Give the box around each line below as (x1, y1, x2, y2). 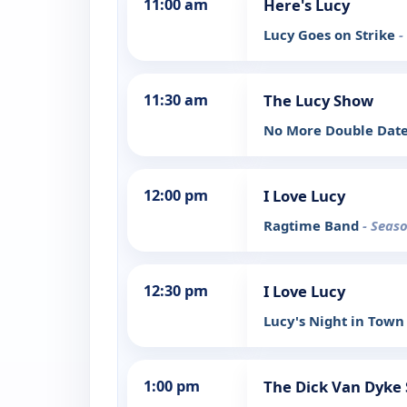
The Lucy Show (263, 90, 373, 112)
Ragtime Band (263, 216, 362, 235)
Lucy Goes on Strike (263, 25, 399, 45)
